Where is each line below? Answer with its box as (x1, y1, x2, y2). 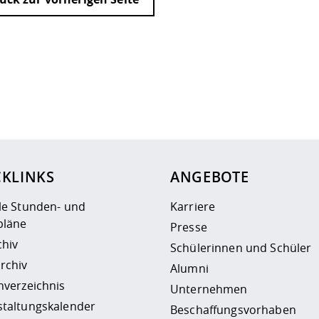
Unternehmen (170, 281, 248, 297)
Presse (170, 219, 207, 235)
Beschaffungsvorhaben (170, 301, 296, 318)
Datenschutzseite (11, 98, 109, 115)
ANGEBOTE (170, 167, 249, 187)
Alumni (170, 260, 209, 276)
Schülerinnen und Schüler (170, 239, 312, 256)
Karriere (170, 198, 216, 214)
